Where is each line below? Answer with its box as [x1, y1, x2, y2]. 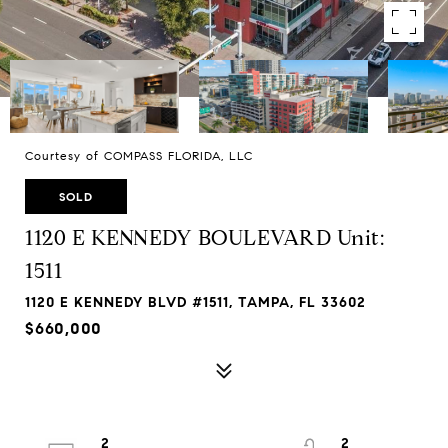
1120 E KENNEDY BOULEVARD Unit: [25, 225, 384, 251]
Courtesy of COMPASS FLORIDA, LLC [25, 148, 253, 163]
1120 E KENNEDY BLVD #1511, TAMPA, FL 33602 [25, 294, 366, 311]
